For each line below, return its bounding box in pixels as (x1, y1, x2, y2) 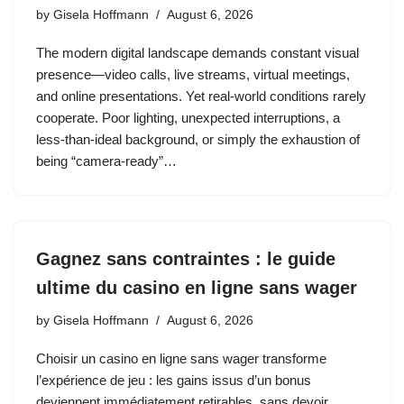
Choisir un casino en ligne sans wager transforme (36, 351, 326, 366)
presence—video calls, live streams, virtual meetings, (36, 67, 350, 82)
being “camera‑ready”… (36, 153, 180, 169)
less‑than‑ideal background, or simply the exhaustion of (36, 132, 360, 147)
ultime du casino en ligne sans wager (36, 278, 357, 298)
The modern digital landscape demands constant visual (36, 45, 359, 60)
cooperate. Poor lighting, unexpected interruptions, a (36, 110, 340, 125)
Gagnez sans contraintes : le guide (36, 249, 335, 269)
